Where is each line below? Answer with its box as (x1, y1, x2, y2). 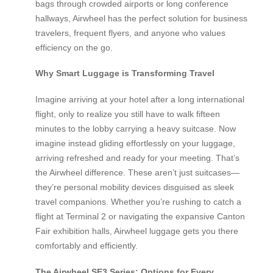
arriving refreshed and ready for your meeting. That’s (35, 153, 239, 163)
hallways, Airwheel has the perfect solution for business (35, 13, 247, 23)
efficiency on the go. (35, 42, 113, 52)
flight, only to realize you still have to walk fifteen (35, 109, 220, 119)
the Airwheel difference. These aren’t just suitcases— (35, 168, 239, 178)
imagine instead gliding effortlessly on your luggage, (35, 138, 235, 149)
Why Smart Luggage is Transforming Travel (35, 68, 214, 79)
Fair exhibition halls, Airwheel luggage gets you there (35, 226, 238, 236)
